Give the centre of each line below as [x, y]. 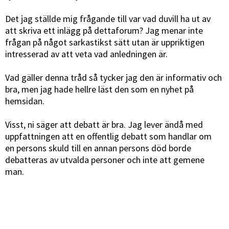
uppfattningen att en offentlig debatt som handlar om [108, 136]
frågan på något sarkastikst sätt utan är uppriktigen [105, 42]
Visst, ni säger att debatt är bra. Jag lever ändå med [104, 124]
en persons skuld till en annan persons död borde [98, 148]
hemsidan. [25, 101]
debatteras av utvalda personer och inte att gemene [105, 160]
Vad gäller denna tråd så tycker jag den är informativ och [113, 77]
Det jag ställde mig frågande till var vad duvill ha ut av [108, 19]
